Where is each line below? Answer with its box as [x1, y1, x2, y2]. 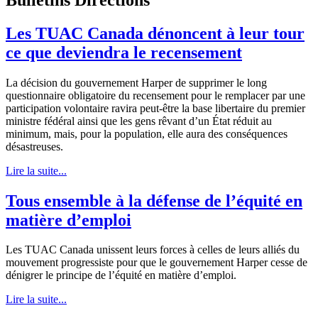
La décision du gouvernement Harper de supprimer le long [6, 76, 267, 89]
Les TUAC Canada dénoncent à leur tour [6, 23, 305, 43]
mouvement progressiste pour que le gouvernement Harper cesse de [6, 256, 307, 269]
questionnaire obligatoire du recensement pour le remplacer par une [6, 89, 305, 102]
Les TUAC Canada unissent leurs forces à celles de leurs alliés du [6, 243, 300, 256]
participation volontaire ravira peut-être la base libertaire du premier [6, 102, 305, 114]
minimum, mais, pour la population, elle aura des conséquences [6, 127, 287, 140]
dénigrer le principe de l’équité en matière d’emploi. [6, 269, 236, 282]
